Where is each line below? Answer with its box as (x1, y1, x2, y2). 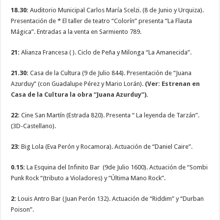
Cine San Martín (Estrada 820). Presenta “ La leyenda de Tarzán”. (20, 111, 200, 119)
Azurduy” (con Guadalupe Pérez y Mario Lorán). (11, 80, 144, 87)
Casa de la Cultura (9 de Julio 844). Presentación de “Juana (28, 69, 192, 77)
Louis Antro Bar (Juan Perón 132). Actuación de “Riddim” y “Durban (16, 194, 204, 202)
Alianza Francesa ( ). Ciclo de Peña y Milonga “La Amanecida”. (20, 48, 192, 56)
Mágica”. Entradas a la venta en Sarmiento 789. (11, 27, 142, 35)
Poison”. (11, 205, 34, 213)
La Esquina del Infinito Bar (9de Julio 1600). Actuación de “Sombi (25, 163, 208, 171)
